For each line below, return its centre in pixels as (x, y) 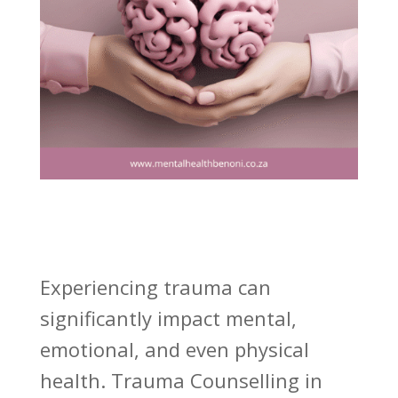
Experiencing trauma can (155, 287)
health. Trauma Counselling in (181, 381)
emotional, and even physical (174, 350)
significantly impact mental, (168, 318)
